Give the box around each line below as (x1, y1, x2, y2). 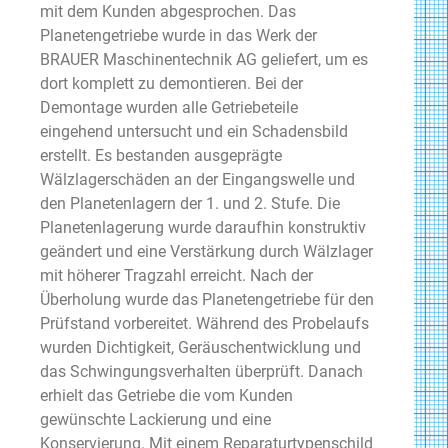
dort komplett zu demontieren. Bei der (40, 73, 303, 93)
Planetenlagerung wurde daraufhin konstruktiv (40, 217, 366, 237)
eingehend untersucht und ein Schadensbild (40, 121, 348, 141)
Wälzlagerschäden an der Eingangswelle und (40, 169, 355, 189)
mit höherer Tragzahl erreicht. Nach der (40, 265, 313, 285)
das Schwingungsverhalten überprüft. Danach (40, 361, 363, 381)
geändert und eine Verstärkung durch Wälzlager (40, 241, 373, 261)
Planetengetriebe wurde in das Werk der (40, 25, 317, 45)
